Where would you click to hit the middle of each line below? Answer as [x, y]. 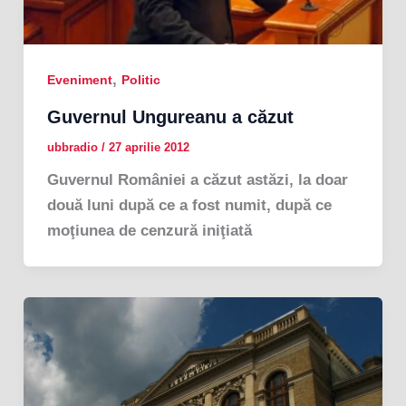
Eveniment [79, 80]
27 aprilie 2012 [149, 147]
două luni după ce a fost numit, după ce [189, 205]
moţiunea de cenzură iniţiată [149, 230]
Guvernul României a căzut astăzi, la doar [197, 179]
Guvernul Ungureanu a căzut [170, 116]
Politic [140, 80]
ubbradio [74, 147]
